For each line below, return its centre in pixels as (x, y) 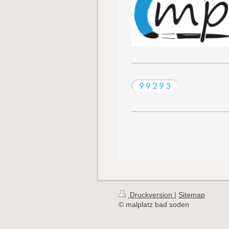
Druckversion (151, 195)
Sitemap (192, 195)
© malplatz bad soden (154, 205)
